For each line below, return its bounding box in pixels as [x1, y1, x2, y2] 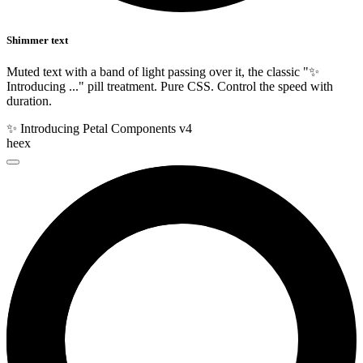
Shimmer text [6, 33, 68, 46]
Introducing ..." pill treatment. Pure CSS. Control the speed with [6, 79, 333, 93]
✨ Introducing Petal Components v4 [6, 121, 192, 135]
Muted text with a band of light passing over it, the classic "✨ [6, 64, 319, 79]
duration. [6, 93, 52, 108]
